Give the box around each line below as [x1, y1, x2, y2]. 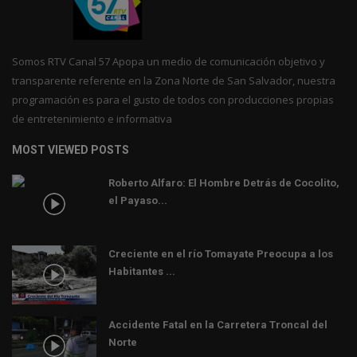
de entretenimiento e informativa [12, 111, 172, 126]
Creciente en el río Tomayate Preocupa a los [108, 247, 333, 260]
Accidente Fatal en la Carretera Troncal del [108, 318, 328, 331]
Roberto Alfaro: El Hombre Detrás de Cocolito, [108, 176, 339, 189]
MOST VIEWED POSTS [12, 143, 129, 156]
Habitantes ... [108, 265, 175, 277]
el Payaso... [108, 194, 167, 206]
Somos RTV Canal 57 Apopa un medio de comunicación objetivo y [12, 53, 325, 69]
